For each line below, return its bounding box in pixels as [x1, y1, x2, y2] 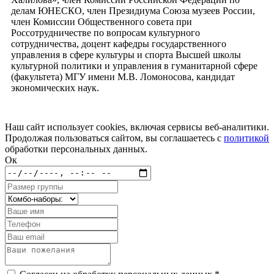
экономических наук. [11, 82, 99, 93]
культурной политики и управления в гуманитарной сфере [11, 60, 257, 71]
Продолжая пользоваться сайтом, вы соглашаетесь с [5, 132, 224, 143]
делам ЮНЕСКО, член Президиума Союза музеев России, [11, 5, 255, 16]
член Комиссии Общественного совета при [11, 16, 192, 27]
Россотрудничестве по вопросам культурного [11, 27, 200, 38]
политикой [224, 132, 269, 143]
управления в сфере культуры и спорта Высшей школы [11, 49, 241, 60]
